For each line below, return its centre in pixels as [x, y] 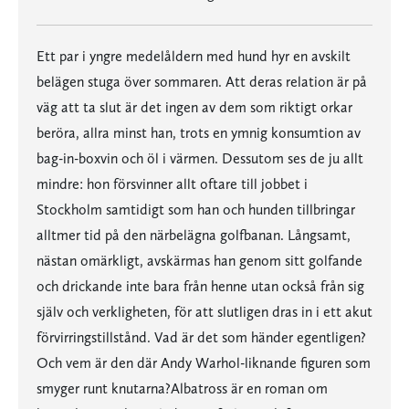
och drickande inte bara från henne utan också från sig [200, 286]
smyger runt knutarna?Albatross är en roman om [182, 388]
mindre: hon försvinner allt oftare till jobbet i [172, 184]
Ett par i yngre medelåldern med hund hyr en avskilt [194, 56]
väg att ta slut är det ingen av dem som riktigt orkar [194, 107]
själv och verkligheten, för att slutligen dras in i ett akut [204, 312]
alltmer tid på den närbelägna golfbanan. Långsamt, [194, 235]
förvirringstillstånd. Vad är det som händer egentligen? [201, 337]
